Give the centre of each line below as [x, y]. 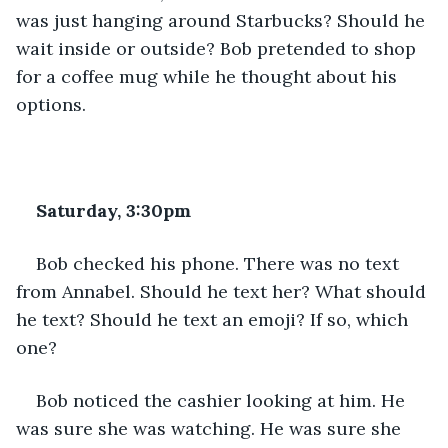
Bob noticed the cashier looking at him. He [223, 400]
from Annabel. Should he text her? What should [223, 291]
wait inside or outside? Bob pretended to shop [218, 48]
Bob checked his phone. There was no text [220, 263]
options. [51, 104]
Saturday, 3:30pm [113, 210]
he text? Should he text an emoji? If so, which [214, 319]
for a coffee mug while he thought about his [209, 76]
